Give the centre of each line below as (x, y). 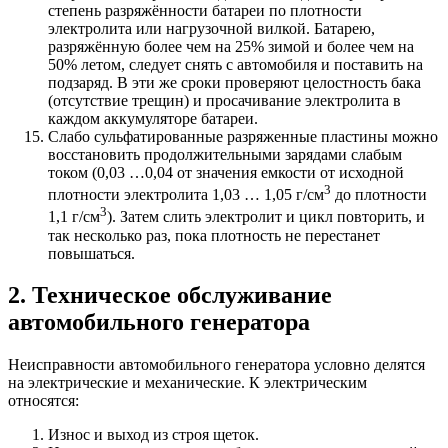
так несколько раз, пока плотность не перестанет (214, 235)
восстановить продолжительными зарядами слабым (225, 154)
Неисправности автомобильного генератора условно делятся (216, 365)
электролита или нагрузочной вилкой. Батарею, (211, 28)
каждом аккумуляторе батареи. (153, 118)
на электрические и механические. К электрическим (187, 383)
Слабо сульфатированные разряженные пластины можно (243, 136)
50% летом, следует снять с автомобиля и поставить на (235, 64)
